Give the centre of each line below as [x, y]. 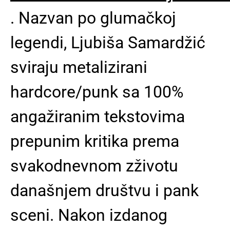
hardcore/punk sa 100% [97, 92]
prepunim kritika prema [95, 141]
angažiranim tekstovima [98, 117]
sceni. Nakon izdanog [89, 215]
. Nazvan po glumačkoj [93, 18]
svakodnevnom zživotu [94, 166]
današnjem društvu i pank [104, 190]
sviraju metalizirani [79, 67]
